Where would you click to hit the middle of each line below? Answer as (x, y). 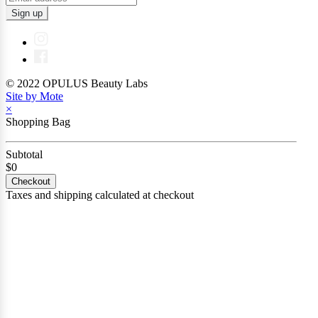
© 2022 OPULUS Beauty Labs (77, 83)
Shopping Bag (38, 121)
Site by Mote (34, 96)
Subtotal (24, 154)
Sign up (27, 13)
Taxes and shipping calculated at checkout (100, 194)
